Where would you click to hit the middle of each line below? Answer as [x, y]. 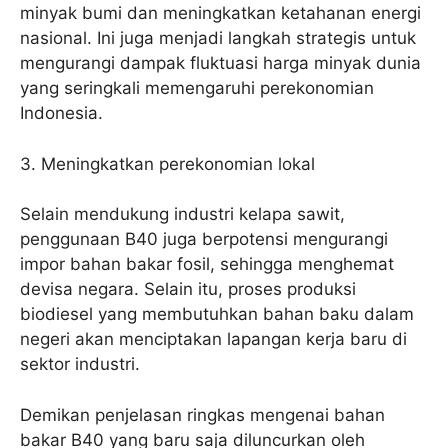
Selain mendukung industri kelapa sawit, [182, 214]
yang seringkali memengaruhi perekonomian [197, 88]
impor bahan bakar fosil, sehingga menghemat [207, 264]
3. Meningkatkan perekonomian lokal [167, 163]
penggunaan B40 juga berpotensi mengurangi [204, 239]
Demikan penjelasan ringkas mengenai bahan [202, 414]
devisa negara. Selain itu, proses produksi [188, 289]
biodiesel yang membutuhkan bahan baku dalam [217, 314]
